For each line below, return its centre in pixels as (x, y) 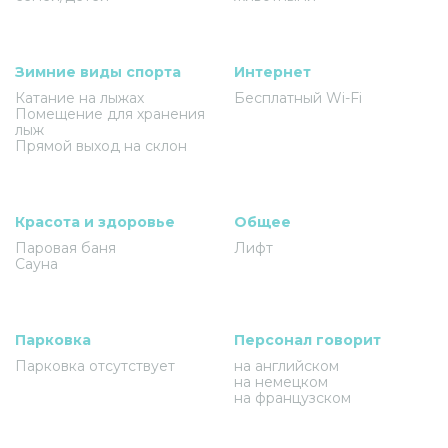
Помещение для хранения (110, 114)
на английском (286, 366)
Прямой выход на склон (101, 146)
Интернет (272, 72)
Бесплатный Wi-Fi (298, 98)
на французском (292, 398)
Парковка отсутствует (95, 366)
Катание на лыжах (79, 98)
